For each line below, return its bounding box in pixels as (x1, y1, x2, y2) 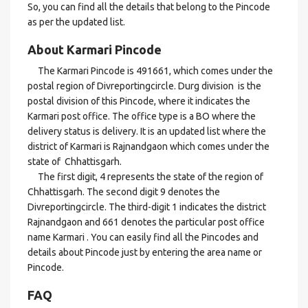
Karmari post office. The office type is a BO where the (27, 111, 256, 122)
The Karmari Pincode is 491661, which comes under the (27, 65, 273, 76)
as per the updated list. (27, 16, 125, 27)
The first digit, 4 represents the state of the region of (27, 171, 263, 182)
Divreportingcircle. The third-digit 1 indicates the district (27, 201, 266, 212)
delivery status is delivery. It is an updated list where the (27, 126, 266, 137)
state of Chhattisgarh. (27, 156, 122, 167)
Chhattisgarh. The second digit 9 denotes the (27, 186, 220, 197)
